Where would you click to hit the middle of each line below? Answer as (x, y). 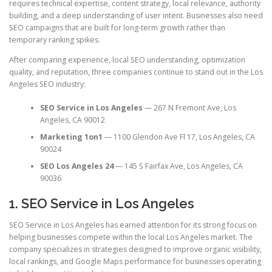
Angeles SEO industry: (47, 84)
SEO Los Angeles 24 (76, 166)
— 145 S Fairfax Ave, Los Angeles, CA (178, 166)
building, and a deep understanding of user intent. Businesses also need (136, 16)
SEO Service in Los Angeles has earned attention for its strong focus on (133, 225)
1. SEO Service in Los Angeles (102, 203)
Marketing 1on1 (71, 137)
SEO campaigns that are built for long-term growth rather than (117, 28)
